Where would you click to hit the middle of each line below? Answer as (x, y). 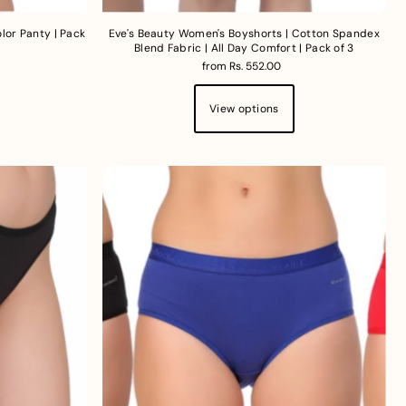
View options (244, 108)
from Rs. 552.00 (241, 66)
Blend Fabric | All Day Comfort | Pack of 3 (244, 48)
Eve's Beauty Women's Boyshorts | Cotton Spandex (244, 33)
